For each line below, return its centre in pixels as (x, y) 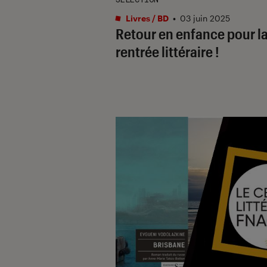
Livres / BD (146, 18)
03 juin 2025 (205, 18)
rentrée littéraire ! (167, 51)
